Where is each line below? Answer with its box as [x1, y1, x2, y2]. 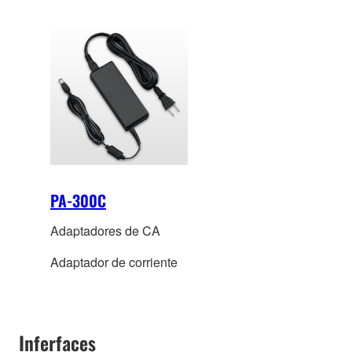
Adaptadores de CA [50, 221, 160, 240]
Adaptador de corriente [50, 252, 178, 271]
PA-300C [50, 188, 106, 212]
